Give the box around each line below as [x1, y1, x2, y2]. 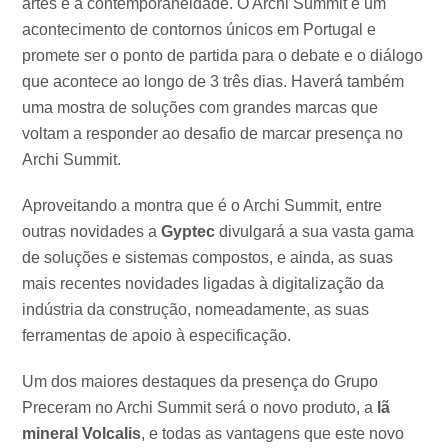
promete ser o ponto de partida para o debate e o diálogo [22, 47, 424, 65]
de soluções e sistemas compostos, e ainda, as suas [22, 249, 394, 267]
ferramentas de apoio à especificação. [22, 327, 292, 345]
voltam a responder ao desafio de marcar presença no [22, 125, 404, 143]
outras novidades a [22, 223, 162, 241]
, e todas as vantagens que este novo [141, 425, 405, 443]
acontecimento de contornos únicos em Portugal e [22, 21, 377, 39]
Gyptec [161, 223, 216, 241]
